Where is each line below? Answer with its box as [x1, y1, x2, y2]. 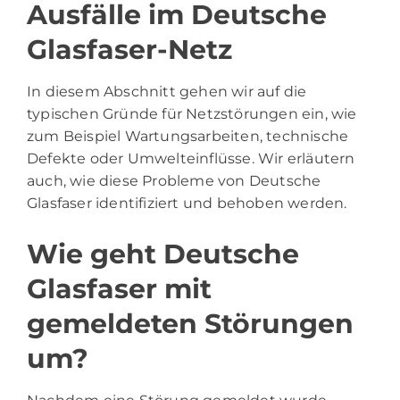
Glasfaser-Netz [27, 33, 232, 67]
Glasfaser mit [27, 272, 212, 306]
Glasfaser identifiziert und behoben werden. [27, 195, 347, 212]
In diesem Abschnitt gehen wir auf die [27, 83, 307, 101]
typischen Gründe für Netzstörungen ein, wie [27, 105, 357, 123]
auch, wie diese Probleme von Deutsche [27, 172, 321, 190]
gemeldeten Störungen [27, 307, 354, 341]
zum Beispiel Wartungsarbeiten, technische [27, 128, 349, 146]
